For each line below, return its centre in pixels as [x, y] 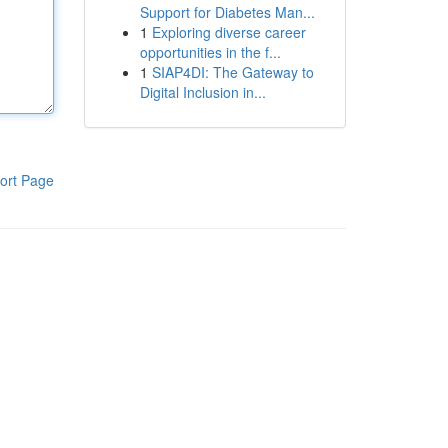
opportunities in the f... [210, 52]
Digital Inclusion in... [202, 92]
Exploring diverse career [228, 32]
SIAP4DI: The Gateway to [232, 72]
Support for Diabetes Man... [227, 12]
